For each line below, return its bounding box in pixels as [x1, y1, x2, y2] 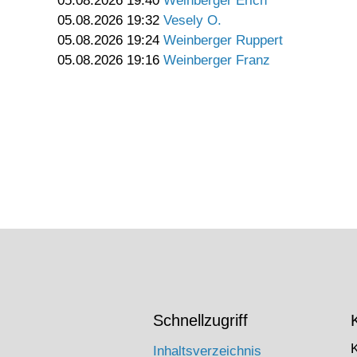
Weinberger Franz [163, 53, 270, 69]
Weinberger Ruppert [163, 33, 283, 49]
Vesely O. [163, 13, 222, 29]
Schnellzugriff [153, 312, 248, 329]
